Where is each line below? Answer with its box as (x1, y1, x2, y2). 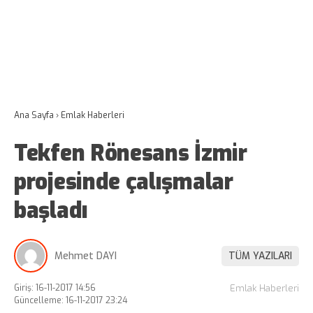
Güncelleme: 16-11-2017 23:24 (14, 295, 127, 306)
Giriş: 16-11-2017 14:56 (14, 282, 96, 293)
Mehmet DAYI (54, 249, 117, 263)
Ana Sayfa (14, 110, 54, 121)
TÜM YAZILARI (228, 249, 292, 263)
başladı (14, 196, 88, 225)
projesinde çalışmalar (14, 167, 233, 196)
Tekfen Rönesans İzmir (14, 138, 247, 168)
